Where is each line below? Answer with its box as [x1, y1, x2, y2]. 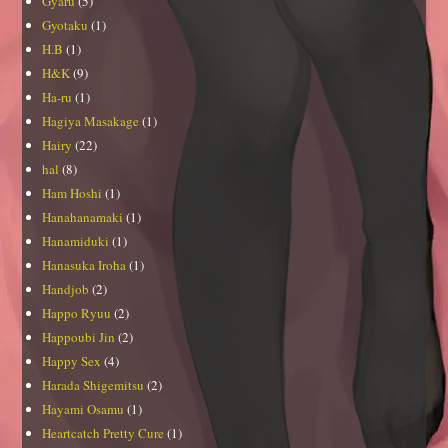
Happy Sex [42, 352, 102, 371]
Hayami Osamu [42, 400, 125, 419]
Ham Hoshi [42, 184, 103, 203]
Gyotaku [42, 16, 89, 35]
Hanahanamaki [42, 208, 124, 227]
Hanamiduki [42, 232, 110, 251]
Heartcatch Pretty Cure [42, 424, 165, 443]
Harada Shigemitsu [42, 376, 145, 395]
